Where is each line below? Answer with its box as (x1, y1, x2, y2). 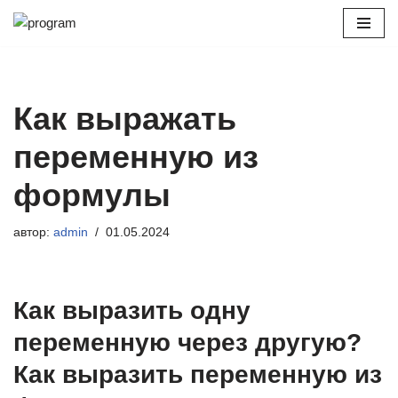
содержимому (13, 83, 98, 98)
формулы (13, 177, 171, 213)
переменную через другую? (13, 329, 362, 356)
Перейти (13, 40, 65, 55)
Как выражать (13, 100, 236, 137)
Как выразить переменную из (13, 361, 382, 388)
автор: (13, 226, 53, 239)
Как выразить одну (13, 297, 251, 324)
